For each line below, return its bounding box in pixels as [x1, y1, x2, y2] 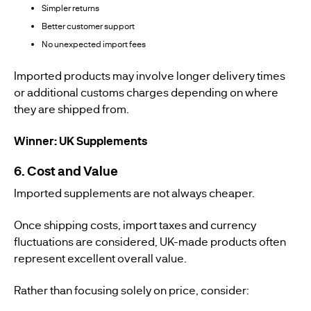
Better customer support [42, 21, 135, 31]
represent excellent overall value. [14, 251, 187, 265]
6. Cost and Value [14, 162, 118, 179]
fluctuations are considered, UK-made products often [14, 234, 286, 249]
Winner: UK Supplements [14, 133, 147, 148]
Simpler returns [42, 3, 99, 13]
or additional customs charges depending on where [14, 85, 278, 99]
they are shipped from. [14, 101, 129, 116]
